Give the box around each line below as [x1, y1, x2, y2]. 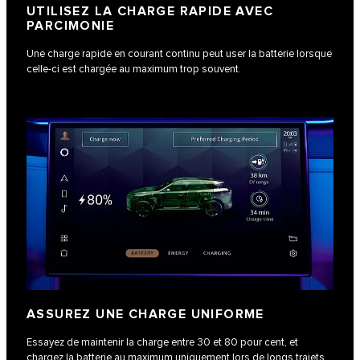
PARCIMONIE [27, 18, 119, 34]
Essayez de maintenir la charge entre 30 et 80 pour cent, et [27, 335, 298, 349]
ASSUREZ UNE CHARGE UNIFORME [27, 306, 264, 322]
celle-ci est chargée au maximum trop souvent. [27, 62, 241, 76]
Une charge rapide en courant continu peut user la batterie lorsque [27, 47, 332, 60]
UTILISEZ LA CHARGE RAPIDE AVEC [27, 3, 273, 19]
